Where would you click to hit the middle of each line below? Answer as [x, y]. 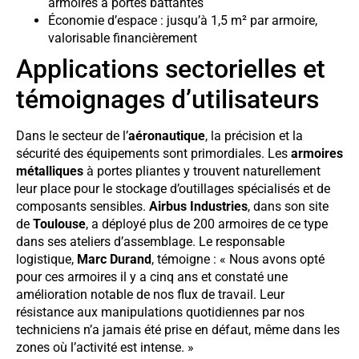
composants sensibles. [83, 206]
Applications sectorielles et [171, 69]
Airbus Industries [198, 206]
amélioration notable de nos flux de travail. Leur [150, 294]
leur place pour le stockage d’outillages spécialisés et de [173, 188]
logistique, [46, 259]
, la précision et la [254, 135]
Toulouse [59, 224]
